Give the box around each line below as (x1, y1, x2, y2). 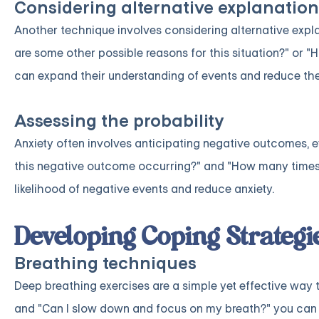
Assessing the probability (14, 110, 224, 133)
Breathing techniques (14, 253, 197, 276)
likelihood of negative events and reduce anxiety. (14, 182, 274, 197)
